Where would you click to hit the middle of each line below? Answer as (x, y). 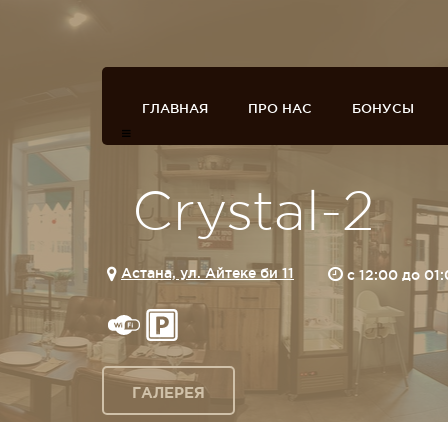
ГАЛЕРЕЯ (168, 392)
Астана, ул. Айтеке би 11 (207, 273)
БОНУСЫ (383, 108)
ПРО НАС (280, 108)
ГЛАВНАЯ (175, 108)
